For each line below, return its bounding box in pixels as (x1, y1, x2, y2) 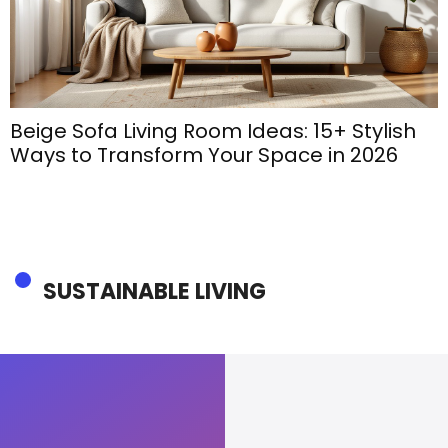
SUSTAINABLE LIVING (43, 276, 266, 308)
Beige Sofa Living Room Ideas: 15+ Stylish (10, 117, 416, 146)
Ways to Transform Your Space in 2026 (10, 141, 398, 170)
